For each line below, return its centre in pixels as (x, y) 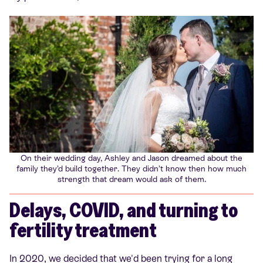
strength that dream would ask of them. (131, 179)
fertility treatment (83, 229)
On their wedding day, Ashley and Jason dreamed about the (131, 158)
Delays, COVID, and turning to (124, 209)
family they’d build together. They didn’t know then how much (131, 169)
